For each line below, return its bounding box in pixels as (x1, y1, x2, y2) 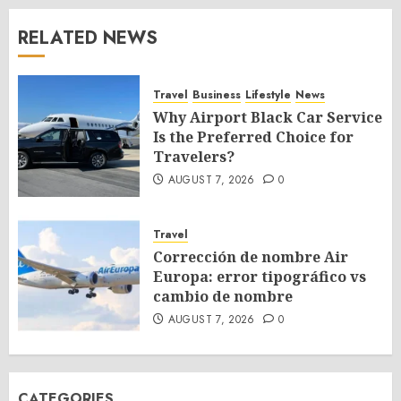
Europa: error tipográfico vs (153, 267, 366, 286)
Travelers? (153, 147, 235, 166)
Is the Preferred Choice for (153, 127, 354, 147)
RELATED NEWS (18, 25, 158, 51)
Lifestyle (245, 87, 291, 103)
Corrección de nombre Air (153, 247, 348, 267)
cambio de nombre (153, 286, 293, 306)
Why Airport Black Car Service (153, 107, 382, 127)
